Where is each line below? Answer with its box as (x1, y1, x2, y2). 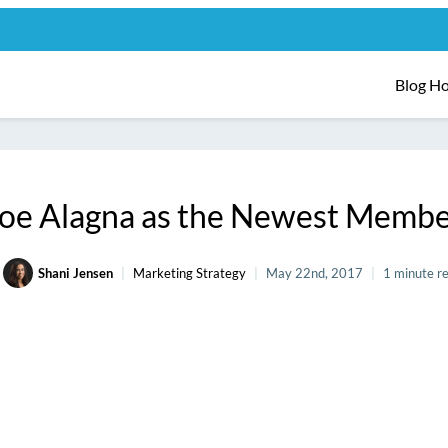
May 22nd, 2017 (265, 265, 363, 282)
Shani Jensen (37, 265, 113, 282)
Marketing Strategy (132, 265, 246, 282)
